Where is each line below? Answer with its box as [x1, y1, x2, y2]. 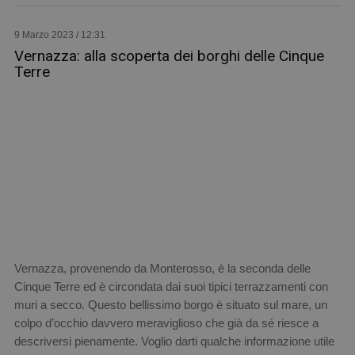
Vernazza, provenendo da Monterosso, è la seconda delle [13, 261, 311, 276]
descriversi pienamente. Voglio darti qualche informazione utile [13, 334, 334, 349]
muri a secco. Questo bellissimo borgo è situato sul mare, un [13, 298, 327, 312]
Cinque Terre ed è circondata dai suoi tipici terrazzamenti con [13, 280, 328, 294]
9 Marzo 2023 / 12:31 [13, 29, 105, 41]
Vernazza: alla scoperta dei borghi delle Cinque [13, 47, 324, 66]
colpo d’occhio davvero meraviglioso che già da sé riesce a [13, 316, 319, 330]
